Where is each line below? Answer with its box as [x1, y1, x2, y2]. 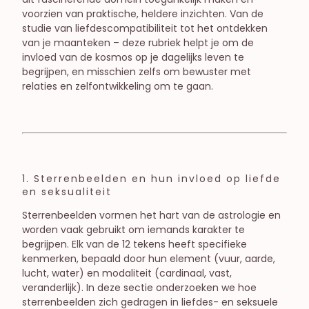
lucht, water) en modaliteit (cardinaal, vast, [22, 266, 232, 280]
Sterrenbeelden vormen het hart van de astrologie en [22, 208, 281, 222]
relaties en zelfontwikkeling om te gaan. [22, 79, 213, 93]
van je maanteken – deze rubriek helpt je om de [22, 36, 254, 50]
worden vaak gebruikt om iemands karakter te [22, 223, 245, 237]
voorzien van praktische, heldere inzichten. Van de [22, 7, 263, 21]
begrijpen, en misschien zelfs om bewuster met [22, 65, 251, 79]
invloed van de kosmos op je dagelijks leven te [22, 50, 244, 64]
